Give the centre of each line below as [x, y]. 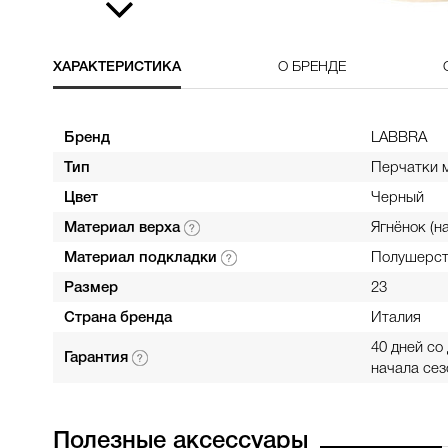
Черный [397, 198]
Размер [90, 288]
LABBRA [398, 138]
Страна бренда [117, 318]
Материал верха [123, 228]
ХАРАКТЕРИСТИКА [116, 67]
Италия [395, 318]
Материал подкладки [142, 258]
